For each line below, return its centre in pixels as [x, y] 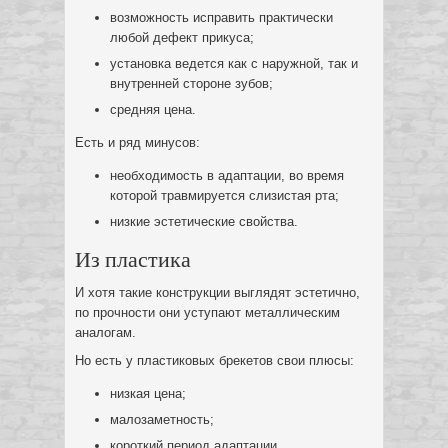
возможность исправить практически [221, 17]
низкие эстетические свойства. [204, 221]
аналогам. [105, 332]
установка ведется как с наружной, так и [234, 63]
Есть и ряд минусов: [137, 142]
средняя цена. [153, 109]
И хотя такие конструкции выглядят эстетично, [217, 292]
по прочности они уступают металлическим [207, 312]
